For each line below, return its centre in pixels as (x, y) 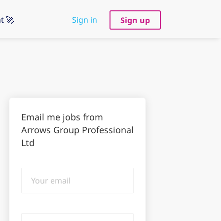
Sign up (135, 20)
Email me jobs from (62, 117)
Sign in (85, 20)
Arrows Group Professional (77, 130)
